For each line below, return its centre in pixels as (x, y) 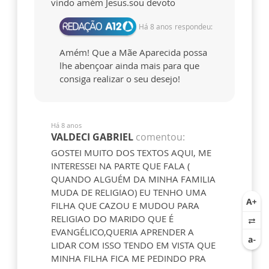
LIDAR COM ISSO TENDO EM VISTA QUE (133, 245)
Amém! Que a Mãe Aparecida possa (133, 53)
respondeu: (194, 26)
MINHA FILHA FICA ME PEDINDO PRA (128, 258)
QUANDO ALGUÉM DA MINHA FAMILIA (133, 179)
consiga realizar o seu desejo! (120, 79)
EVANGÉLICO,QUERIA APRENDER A (122, 232)
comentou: (160, 137)
